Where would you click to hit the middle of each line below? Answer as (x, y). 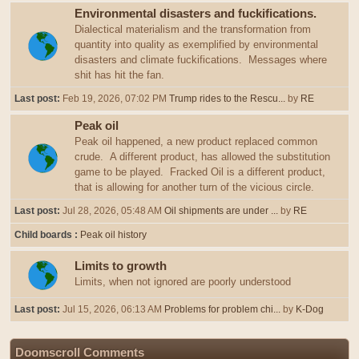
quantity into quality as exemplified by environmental (196, 44)
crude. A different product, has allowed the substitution (202, 157)
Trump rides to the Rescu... (227, 99)
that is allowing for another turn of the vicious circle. (194, 187)
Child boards (44, 235)
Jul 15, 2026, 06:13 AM (113, 309)
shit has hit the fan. (119, 75)
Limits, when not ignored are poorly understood (183, 282)
